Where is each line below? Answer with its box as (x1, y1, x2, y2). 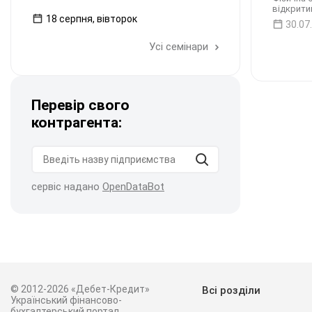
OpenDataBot (102, 180, 164, 193)
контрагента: (31, 114, 122, 131)
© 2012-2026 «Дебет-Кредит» (10, 283, 150, 295)
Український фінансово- (10, 295, 122, 306)
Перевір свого (31, 97, 130, 114)
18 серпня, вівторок (46, 13, 137, 24)
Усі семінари (149, 40, 211, 53)
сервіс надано (31, 180, 102, 193)
